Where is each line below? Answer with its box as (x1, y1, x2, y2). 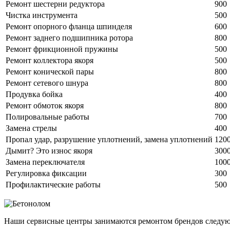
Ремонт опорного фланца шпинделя (6, 22, 132, 31)
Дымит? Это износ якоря (6, 146, 92, 155)
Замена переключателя (6, 157, 85, 166)
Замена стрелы (6, 123, 57, 132)
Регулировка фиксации (6, 168, 87, 178)
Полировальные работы (6, 112, 89, 121)
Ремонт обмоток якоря (6, 101, 84, 110)
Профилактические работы (6, 180, 101, 189)
